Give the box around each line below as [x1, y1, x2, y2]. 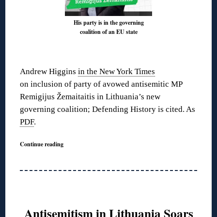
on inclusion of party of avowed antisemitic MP [20, 79, 183, 89]
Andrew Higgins [20, 67, 78, 77]
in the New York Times [78, 67, 155, 77]
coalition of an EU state [79, 28, 138, 36]
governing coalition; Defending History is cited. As [20, 105, 196, 114]
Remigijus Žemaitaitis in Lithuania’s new [20, 92, 161, 102]
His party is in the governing [73, 18, 144, 27]
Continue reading [20, 139, 64, 149]
